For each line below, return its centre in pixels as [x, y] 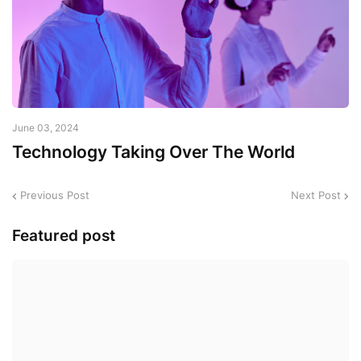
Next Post [316, 195]
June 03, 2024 [46, 127]
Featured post [64, 235]
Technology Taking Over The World [154, 151]
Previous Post [55, 195]
